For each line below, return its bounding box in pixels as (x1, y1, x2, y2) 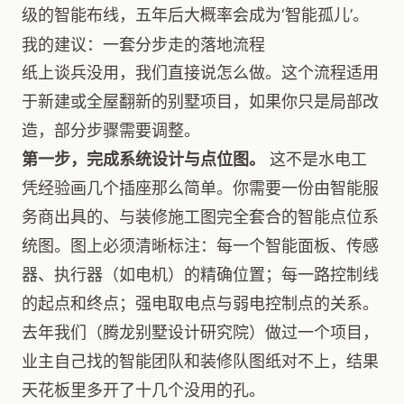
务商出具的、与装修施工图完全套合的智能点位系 (22, 207, 379, 226)
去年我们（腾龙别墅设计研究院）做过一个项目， (22, 323, 379, 342)
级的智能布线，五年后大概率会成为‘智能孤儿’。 (22, 5, 369, 24)
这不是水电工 (265, 150, 367, 169)
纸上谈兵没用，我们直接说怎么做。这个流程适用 (22, 63, 379, 82)
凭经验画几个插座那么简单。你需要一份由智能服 (22, 179, 379, 197)
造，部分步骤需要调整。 (22, 121, 200, 140)
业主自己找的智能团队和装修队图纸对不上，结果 (22, 352, 379, 371)
